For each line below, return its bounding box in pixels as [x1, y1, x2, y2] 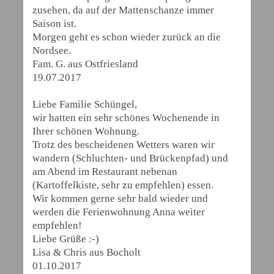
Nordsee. [32, 45, 71, 56]
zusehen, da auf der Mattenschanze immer [32, 4, 214, 16]
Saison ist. [32, 18, 76, 29]
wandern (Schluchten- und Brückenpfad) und [32, 152, 228, 164]
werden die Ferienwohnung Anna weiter [32, 206, 205, 218]
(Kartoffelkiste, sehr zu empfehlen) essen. [32, 179, 213, 191]
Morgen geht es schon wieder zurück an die [32, 31, 221, 43]
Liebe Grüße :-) [32, 233, 99, 245]
